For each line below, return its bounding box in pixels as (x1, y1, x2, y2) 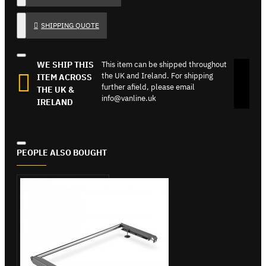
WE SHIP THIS (37, 59, 94, 70)
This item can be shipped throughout (102, 59, 227, 69)
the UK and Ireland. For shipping (102, 70, 214, 81)
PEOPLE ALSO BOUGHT (17, 147, 107, 158)
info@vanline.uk (102, 93, 157, 103)
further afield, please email (102, 81, 195, 92)
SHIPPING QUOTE (41, 20, 99, 30)
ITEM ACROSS (37, 71, 92, 83)
